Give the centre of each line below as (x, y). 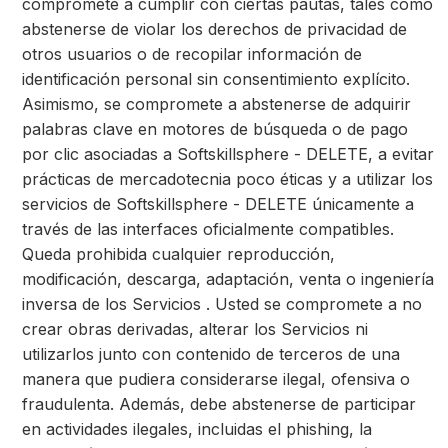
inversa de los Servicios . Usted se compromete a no (222, 304)
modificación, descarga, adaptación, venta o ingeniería (228, 279)
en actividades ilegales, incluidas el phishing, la (197, 429)
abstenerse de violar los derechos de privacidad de (214, 29)
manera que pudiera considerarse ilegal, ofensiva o (216, 379)
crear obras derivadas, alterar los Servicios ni (195, 329)
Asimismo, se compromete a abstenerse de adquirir (216, 104)
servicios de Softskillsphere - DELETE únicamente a (218, 204)
